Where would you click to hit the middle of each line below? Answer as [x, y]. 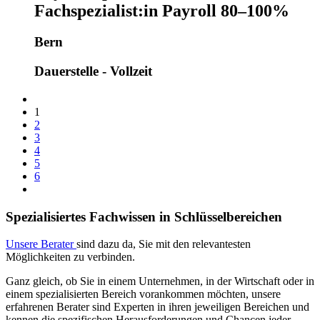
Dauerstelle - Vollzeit [93, 71]
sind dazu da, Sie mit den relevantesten [164, 244]
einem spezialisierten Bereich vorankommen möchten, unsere [143, 294]
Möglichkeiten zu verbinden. [70, 257]
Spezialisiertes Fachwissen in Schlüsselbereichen [144, 216]
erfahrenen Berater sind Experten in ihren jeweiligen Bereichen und [157, 307]
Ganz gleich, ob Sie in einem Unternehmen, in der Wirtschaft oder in [160, 281]
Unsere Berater [41, 244]
